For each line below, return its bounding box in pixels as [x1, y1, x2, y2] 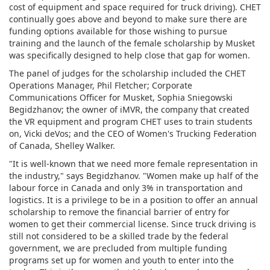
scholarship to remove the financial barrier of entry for [9, 206, 230, 218]
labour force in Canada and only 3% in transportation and [9, 182, 243, 194]
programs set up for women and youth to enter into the [9, 254, 234, 266]
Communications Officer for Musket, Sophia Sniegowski [9, 92, 233, 104]
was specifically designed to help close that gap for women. [9, 49, 250, 61]
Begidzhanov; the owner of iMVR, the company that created [9, 104, 250, 116]
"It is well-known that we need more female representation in [9, 158, 258, 170]
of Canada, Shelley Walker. [9, 140, 115, 152]
